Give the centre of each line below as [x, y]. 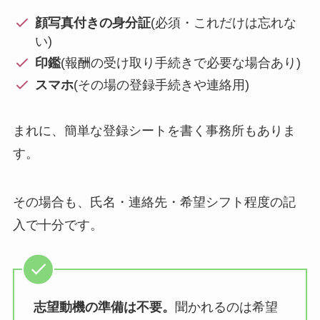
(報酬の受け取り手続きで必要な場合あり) [181, 63]
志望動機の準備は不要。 [104, 307]
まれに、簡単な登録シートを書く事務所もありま [154, 131]
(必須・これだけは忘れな [224, 22]
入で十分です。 [57, 225]
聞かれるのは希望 [226, 307]
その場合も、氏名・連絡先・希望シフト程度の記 [154, 202]
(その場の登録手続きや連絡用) [162, 85]
